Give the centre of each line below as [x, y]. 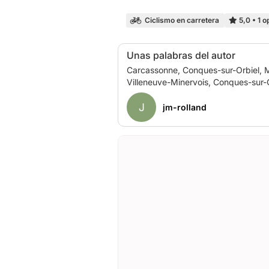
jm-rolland [184, 107]
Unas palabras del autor [181, 55]
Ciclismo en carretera [182, 20]
